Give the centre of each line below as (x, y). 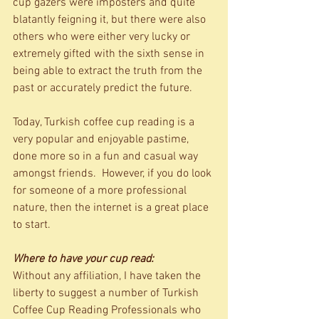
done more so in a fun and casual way (107, 157)
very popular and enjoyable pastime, (102, 140)
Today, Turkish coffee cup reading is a (105, 123)
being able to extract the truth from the (109, 72)
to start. (36, 225)
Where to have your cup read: (83, 260)
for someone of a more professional (101, 191)
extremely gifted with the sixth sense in (110, 54)
